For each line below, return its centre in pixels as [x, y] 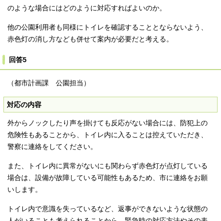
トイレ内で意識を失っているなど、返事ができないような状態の [108, 209]
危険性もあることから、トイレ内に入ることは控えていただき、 [108, 135]
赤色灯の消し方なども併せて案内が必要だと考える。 [90, 39]
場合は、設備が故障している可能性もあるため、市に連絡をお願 [108, 178]
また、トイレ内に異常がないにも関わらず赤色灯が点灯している [108, 166]
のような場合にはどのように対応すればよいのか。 [87, 8]
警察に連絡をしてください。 [52, 147]
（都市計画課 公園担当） [49, 83]
